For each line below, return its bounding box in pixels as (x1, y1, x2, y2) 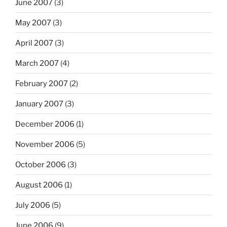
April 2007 (15, 38, 53, 48)
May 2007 (15, 18, 51, 27)
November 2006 (15, 139, 74, 149)
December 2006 (15, 119, 74, 129)
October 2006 (15, 160, 66, 169)
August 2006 (15, 180, 63, 190)
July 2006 (15, 200, 50, 210)
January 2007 (15, 99, 63, 108)
